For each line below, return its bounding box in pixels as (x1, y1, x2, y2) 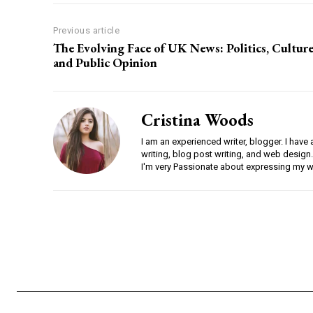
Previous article (53, 25, 119, 36)
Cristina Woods (141, 109, 254, 131)
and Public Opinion (53, 54, 157, 71)
